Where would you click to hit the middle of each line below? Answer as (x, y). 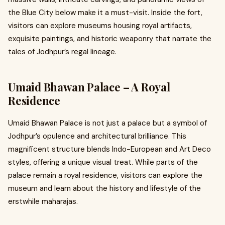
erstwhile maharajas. (43, 201)
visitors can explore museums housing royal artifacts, (100, 26)
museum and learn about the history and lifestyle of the (104, 188)
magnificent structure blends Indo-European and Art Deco (109, 149)
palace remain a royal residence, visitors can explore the (105, 175)
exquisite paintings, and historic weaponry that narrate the (110, 39)
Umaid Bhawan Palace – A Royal (89, 87)
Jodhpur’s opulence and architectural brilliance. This (97, 136)
